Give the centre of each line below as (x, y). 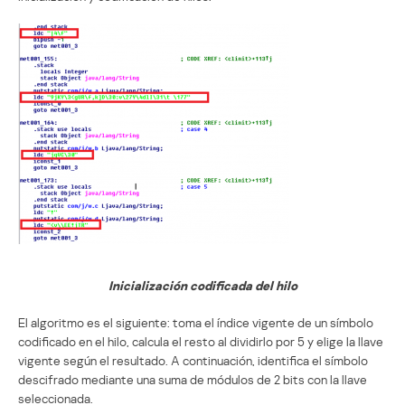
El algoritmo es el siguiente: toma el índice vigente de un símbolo (196, 322)
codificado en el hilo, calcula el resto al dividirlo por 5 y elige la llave (201, 341)
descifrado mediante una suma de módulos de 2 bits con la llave (193, 379)
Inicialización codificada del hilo (202, 285)
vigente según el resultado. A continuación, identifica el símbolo (193, 360)
